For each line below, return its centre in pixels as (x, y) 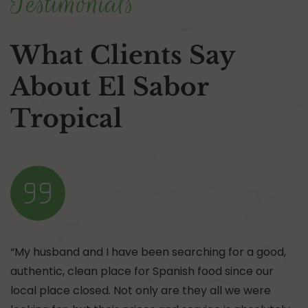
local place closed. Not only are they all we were (141, 290)
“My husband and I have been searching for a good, (148, 252)
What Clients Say (122, 55)
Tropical (66, 119)
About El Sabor (109, 87)
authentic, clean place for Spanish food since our (142, 271)
